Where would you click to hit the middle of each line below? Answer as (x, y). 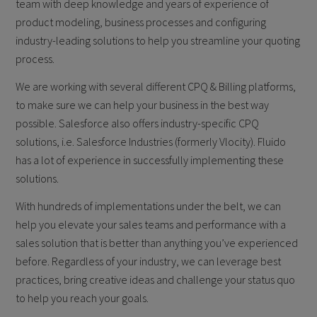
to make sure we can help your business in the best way (143, 105)
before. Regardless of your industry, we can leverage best (149, 261)
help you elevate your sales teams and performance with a (151, 224)
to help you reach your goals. (82, 298)
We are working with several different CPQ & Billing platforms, (156, 87)
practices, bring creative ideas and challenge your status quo (156, 279)
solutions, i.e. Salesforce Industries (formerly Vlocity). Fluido (151, 142)
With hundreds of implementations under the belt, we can (149, 206)
